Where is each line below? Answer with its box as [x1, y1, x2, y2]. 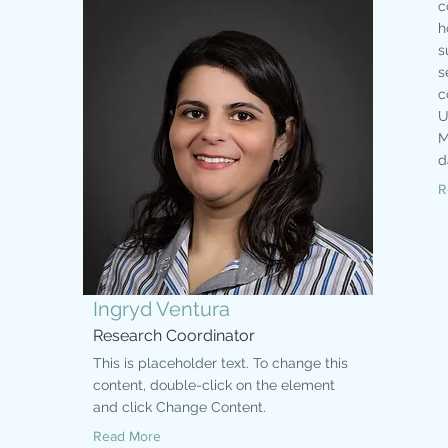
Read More [93, 428, 161, 444]
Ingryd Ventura [93, 297, 230, 321]
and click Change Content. [93, 399, 266, 415]
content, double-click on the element [93, 377, 335, 393]
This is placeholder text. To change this [93, 355, 348, 371]
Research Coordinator [93, 326, 255, 345]
